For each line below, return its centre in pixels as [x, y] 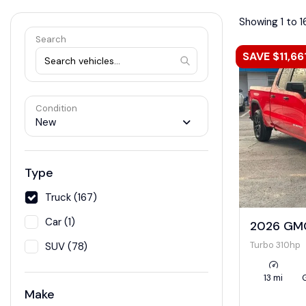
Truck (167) [71, 198]
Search [51, 40]
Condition [56, 109]
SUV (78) [66, 247]
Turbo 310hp [275, 245]
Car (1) [60, 222]
